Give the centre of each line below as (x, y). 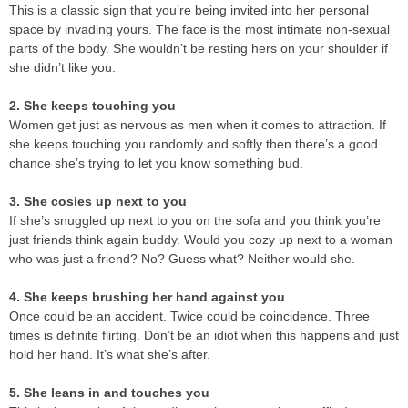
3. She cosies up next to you (98, 201)
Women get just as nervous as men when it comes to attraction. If (198, 124)
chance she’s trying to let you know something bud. (156, 163)
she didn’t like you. (62, 67)
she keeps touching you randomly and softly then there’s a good (194, 143)
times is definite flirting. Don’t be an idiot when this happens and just (204, 335)
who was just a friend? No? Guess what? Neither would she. (182, 258)
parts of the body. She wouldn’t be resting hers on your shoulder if (199, 48)
